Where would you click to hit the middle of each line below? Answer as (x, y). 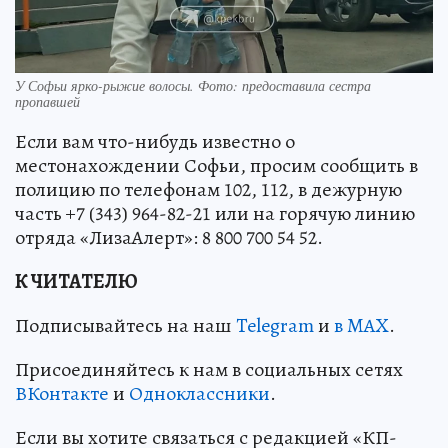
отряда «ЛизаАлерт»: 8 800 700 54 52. (169, 237)
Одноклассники (199, 393)
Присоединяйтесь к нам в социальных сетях (209, 369)
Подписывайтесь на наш (125, 325)
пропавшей (47, 101)
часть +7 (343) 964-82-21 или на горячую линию (215, 213)
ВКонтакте (62, 393)
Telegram (275, 325)
